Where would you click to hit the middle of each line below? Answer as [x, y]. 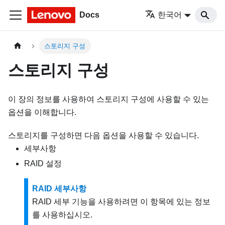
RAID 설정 [43, 164]
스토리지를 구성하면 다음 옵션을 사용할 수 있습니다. [103, 136]
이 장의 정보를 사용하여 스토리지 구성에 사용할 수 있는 [108, 99]
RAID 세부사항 [59, 189]
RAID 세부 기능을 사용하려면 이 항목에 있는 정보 [121, 202]
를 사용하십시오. [62, 215]
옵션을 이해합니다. [42, 113]
